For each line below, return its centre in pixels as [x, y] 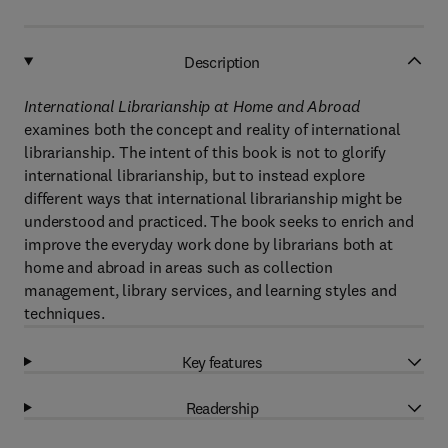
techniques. [64, 313]
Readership [222, 407]
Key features [222, 361]
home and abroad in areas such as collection [178, 267]
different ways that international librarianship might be [213, 198]
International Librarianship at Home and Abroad [192, 106]
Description [222, 61]
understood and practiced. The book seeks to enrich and [219, 221]
